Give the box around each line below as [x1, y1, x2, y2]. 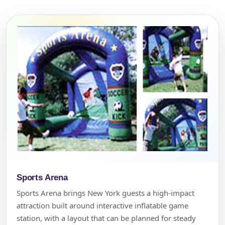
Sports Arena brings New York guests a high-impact [17, 187, 194, 198]
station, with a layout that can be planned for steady [17, 212, 196, 223]
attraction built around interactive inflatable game [17, 200, 188, 210]
